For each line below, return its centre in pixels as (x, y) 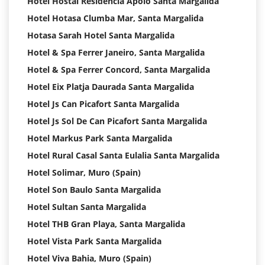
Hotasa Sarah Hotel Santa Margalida (101, 35)
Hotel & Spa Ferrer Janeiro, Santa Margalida (116, 53)
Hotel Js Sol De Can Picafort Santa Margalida (117, 121)
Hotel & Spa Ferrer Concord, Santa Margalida (119, 70)
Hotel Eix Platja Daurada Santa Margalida (111, 87)
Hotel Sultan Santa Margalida (87, 207)
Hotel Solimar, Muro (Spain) (84, 173)
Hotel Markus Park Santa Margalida (100, 138)
